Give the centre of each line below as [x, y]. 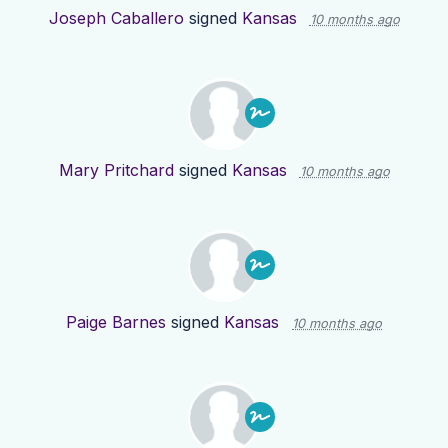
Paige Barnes [116, 322]
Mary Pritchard [116, 170]
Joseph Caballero [116, 18]
